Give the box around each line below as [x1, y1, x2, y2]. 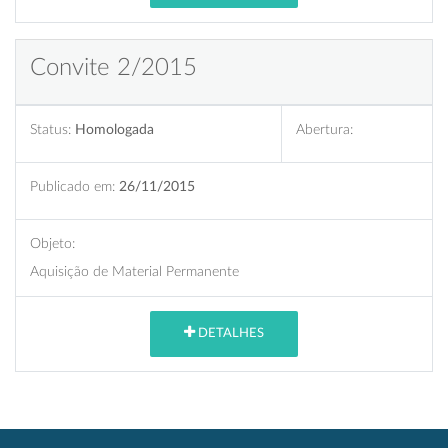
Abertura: [296, 121, 353, 137]
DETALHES [195, 327, 264, 341]
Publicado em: [30, 178, 115, 194]
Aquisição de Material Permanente [30, 263, 239, 279]
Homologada [75, 121, 154, 137]
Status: [30, 121, 71, 137]
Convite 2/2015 [30, 55, 197, 80]
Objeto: [30, 235, 75, 251]
